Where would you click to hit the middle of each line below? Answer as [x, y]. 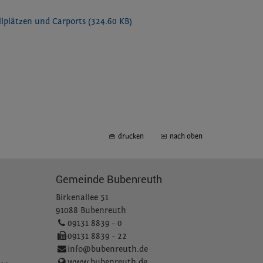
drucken [131, 136]
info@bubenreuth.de [108, 249]
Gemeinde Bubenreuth [109, 179]
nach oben [186, 136]
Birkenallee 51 [82, 198]
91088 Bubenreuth [91, 211]
